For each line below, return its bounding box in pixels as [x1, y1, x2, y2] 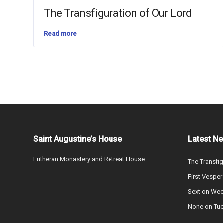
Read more [44, 30, 77, 37]
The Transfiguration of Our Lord [44, 7, 192, 19]
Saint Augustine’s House [33, 134, 122, 144]
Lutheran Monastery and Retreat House [33, 155, 145, 163]
